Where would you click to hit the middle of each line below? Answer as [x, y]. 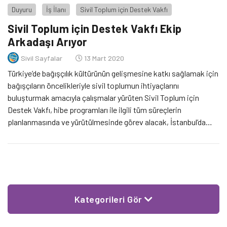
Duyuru [22, 9]
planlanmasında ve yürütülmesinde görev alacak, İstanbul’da [107, 122]
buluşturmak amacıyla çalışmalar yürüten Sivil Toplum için [103, 98]
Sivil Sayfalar [42, 58]
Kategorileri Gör [109, 199]
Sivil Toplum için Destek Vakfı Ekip [95, 29]
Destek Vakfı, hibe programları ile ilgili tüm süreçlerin [94, 110]
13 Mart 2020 [103, 58]
